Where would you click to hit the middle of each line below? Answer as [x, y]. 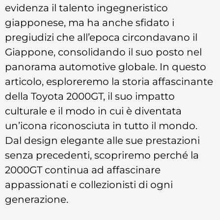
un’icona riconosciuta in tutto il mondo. [101, 125]
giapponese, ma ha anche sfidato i [90, 22]
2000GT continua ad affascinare [83, 169]
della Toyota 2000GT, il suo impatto [90, 96]
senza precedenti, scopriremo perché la [102, 155]
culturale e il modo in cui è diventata [93, 110]
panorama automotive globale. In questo [106, 66]
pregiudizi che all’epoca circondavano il [101, 37]
